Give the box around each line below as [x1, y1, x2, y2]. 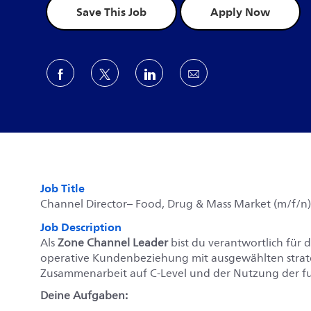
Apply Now [210, 2, 270, 22]
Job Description [40, 217, 121, 237]
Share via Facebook [65, 63, 164, 82]
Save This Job [76, 2, 146, 22]
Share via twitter [110, 63, 194, 82]
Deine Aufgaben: [40, 286, 128, 305]
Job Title [40, 178, 85, 198]
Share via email [199, 63, 276, 82]
